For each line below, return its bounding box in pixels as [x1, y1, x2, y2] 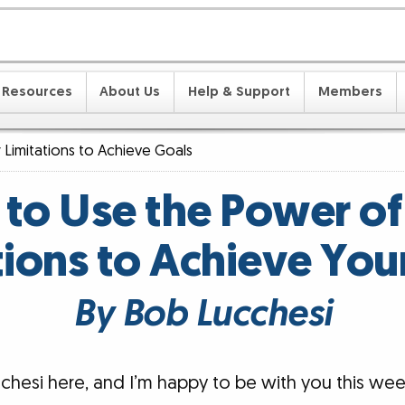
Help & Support [188, 82, 291, 100]
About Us [99, 82, 161, 100]
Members [317, 82, 382, 100]
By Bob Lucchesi [73, 290, 332, 339]
